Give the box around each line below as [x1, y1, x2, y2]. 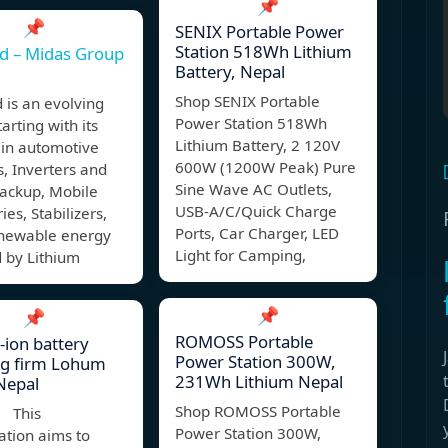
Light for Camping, [175, 245, 306, 266]
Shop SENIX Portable [175, 91, 320, 112]
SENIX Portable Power [175, 20, 344, 44]
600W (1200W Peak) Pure [175, 157, 356, 178]
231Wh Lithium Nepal [175, 370, 343, 394]
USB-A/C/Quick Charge [175, 201, 337, 222]
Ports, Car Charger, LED [175, 223, 339, 244]
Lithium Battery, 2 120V [175, 135, 340, 156]
